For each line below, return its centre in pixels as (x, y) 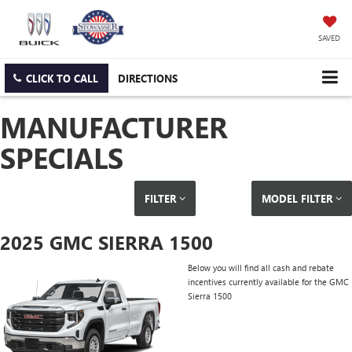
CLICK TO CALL (62, 79)
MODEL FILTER (298, 199)
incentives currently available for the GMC (268, 282)
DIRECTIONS (148, 79)
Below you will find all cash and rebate (261, 268)
